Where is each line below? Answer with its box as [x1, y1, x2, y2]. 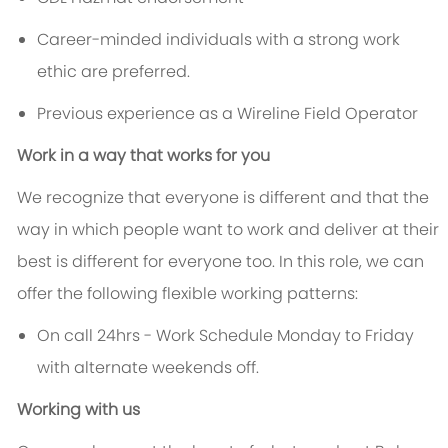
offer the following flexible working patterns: [16, 282, 362, 306]
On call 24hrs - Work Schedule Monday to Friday [36, 324, 414, 348]
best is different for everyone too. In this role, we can [16, 250, 424, 274]
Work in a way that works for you [16, 144, 274, 168]
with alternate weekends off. [36, 356, 259, 380]
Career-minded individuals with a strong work [36, 28, 400, 52]
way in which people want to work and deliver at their [16, 218, 439, 242]
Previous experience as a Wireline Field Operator [36, 102, 418, 126]
